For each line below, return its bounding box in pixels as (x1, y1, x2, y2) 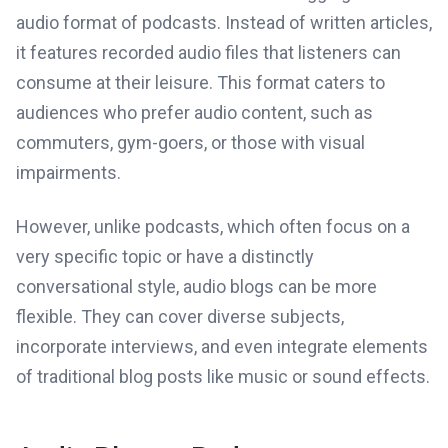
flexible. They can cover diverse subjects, (16, 306, 344, 327)
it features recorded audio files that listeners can (16, 42, 401, 63)
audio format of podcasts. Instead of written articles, (16, 12, 432, 33)
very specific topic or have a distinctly (16, 246, 314, 267)
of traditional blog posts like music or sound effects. (16, 366, 430, 387)
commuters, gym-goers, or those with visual (16, 132, 365, 153)
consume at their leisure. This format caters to (16, 72, 385, 93)
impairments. (16, 162, 121, 183)
